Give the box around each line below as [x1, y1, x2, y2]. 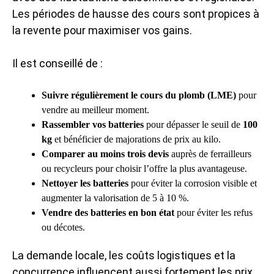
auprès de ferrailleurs [169, 149, 251, 159]
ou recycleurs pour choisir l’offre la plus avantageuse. [42, 163, 247, 174]
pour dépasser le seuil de [144, 119, 243, 130]
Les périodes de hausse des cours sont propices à [12, 7, 259, 20]
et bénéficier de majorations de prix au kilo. [52, 134, 221, 144]
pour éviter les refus [174, 207, 253, 218]
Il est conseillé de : [12, 57, 103, 70]
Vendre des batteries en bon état [42, 207, 174, 218]
